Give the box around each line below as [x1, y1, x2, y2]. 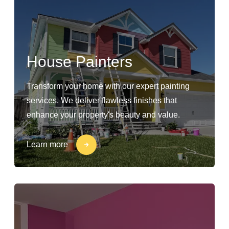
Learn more [27, 140, 68, 149]
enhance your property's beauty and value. [27, 110, 180, 119]
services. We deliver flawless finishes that [27, 96, 177, 105]
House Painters [27, 53, 132, 70]
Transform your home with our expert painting [27, 82, 190, 90]
